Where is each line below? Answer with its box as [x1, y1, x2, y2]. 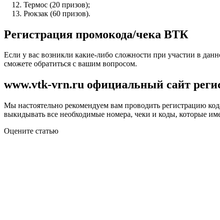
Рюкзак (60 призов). [24, 9, 90, 18]
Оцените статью [4, 127, 58, 136]
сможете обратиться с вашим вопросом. [4, 59, 137, 68]
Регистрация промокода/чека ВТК [4, 27, 188, 41]
